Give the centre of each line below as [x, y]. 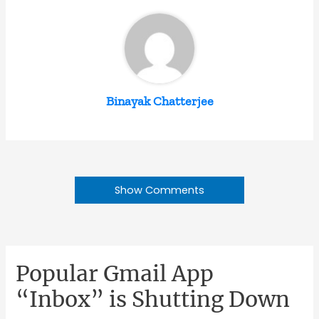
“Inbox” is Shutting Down [153, 299]
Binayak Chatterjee [159, 101]
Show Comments [159, 190]
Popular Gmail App [115, 274]
